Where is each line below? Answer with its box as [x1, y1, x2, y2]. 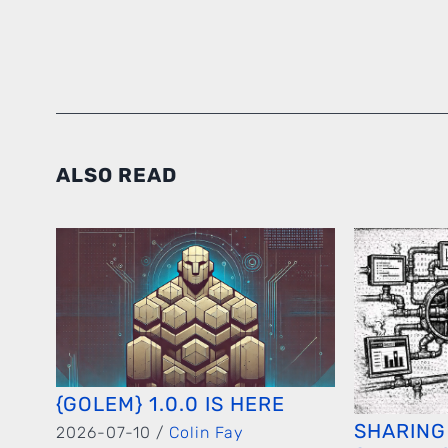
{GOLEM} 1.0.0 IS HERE [56, 392, 285, 417]
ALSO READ [56, 162, 177, 187]
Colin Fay [169, 423, 244, 443]
